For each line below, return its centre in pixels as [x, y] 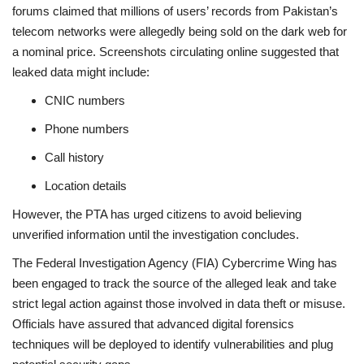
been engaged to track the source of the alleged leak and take [174, 283]
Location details [86, 185]
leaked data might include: [81, 71]
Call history [74, 157]
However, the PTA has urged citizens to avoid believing [157, 214]
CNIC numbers [85, 100]
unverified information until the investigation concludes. [156, 234]
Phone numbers [87, 128]
